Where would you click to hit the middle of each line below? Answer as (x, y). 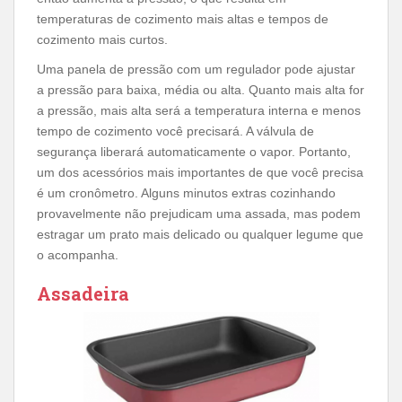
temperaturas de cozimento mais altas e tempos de (183, 19)
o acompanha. (78, 255)
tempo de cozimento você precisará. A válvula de (175, 131)
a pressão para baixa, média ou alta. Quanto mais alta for (201, 90)
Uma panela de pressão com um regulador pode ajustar (196, 69)
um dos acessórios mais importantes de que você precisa (200, 172)
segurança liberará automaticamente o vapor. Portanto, (194, 152)
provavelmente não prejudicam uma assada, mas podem (199, 214)
